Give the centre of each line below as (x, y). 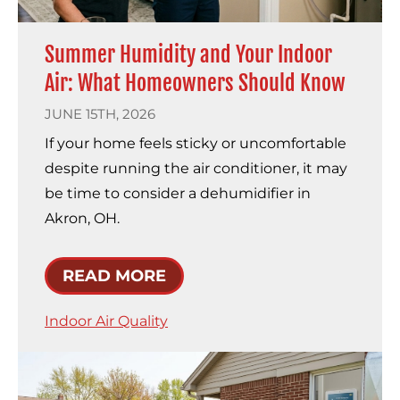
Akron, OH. (82, 219)
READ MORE (114, 276)
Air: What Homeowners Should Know (195, 83)
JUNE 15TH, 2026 (100, 114)
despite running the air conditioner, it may (196, 169)
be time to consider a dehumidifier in (178, 194)
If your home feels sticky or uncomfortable (196, 144)
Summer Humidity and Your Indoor (188, 55)
